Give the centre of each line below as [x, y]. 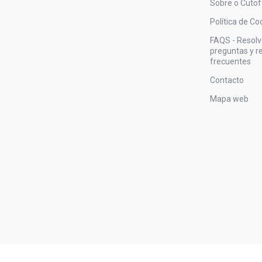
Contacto [227, 80]
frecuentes [230, 61]
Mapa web [229, 99]
